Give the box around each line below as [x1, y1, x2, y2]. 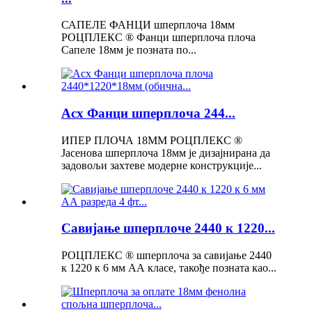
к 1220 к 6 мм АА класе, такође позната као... [61, 262, 276, 274]
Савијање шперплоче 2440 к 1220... [61, 221, 275, 236]
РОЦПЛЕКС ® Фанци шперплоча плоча [61, 31, 256, 44]
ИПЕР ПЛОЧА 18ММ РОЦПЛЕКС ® [61, 134, 242, 146]
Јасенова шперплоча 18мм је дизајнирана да [61, 146, 270, 159]
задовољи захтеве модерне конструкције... [61, 159, 262, 171]
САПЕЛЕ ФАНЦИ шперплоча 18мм [61, 19, 235, 31]
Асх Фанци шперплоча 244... [61, 105, 235, 120]
